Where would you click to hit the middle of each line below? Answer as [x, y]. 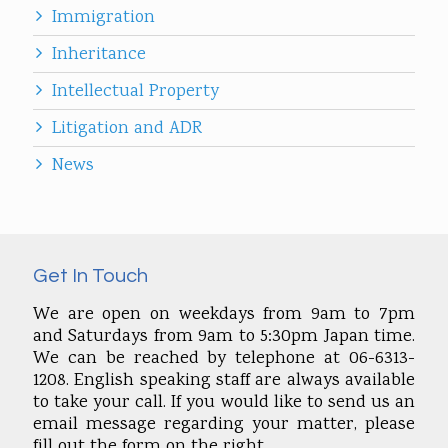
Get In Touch [90, 276]
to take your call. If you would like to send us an [224, 403]
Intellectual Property [135, 92]
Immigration [103, 18]
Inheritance [99, 55]
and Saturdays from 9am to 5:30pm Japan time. [224, 337]
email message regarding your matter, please [224, 425]
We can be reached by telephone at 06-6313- [224, 359]
